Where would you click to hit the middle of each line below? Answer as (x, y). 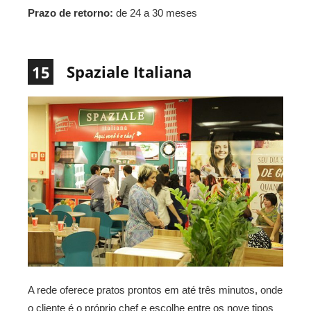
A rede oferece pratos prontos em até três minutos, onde (155, 290)
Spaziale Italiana (129, 72)
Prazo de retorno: (70, 13)
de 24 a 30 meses (155, 13)
